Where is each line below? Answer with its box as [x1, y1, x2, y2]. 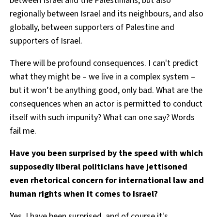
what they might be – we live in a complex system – [10, 70, 195, 83]
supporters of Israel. [10, 34, 82, 47]
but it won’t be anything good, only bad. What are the [10, 84, 202, 96]
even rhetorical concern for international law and [10, 174, 204, 186]
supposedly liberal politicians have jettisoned [10, 160, 187, 173]
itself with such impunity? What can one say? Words [10, 111, 195, 124]
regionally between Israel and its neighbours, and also [10, 7, 203, 20]
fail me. [10, 124, 36, 137]
